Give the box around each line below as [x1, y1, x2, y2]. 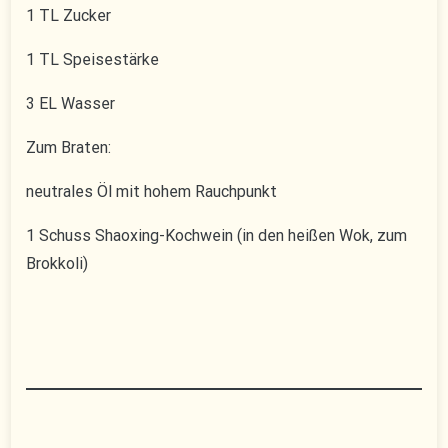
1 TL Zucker [26, 6, 112, 26]
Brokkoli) [26, 254, 89, 274]
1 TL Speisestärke [26, 50, 160, 70]
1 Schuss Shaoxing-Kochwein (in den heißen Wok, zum [26, 226, 408, 246]
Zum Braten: [26, 138, 112, 158]
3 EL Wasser [26, 94, 116, 114]
